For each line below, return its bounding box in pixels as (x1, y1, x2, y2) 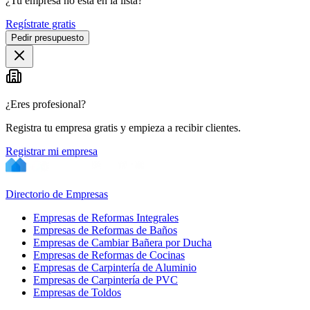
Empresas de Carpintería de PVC (33, 273, 178, 286)
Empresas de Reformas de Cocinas (33, 248, 185, 261)
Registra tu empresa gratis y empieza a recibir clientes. (6, 121, 241, 134)
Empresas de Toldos (33, 286, 121, 298)
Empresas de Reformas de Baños (33, 224, 177, 236)
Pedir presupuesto (11, 32, 84, 43)
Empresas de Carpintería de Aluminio (33, 261, 197, 273)
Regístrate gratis (6, 17, 75, 30)
